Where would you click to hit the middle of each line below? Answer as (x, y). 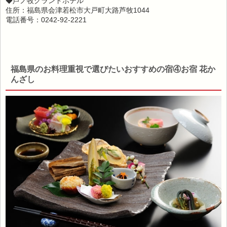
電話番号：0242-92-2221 (46, 20)
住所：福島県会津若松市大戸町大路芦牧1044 (78, 10)
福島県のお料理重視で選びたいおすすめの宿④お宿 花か (113, 69)
